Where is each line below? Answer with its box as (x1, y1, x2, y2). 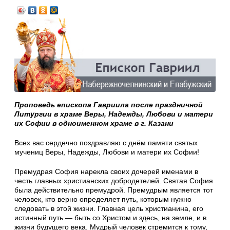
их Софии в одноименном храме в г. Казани (14, 119, 174, 128)
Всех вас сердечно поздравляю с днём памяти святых (14, 139, 198, 147)
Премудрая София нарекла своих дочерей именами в (14, 167, 198, 176)
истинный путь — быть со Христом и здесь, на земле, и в (14, 214, 206, 222)
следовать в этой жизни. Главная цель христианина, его (14, 204, 203, 213)
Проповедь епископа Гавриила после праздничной (14, 101, 203, 109)
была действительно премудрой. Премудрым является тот (14, 186, 213, 195)
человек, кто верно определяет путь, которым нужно (14, 195, 191, 204)
